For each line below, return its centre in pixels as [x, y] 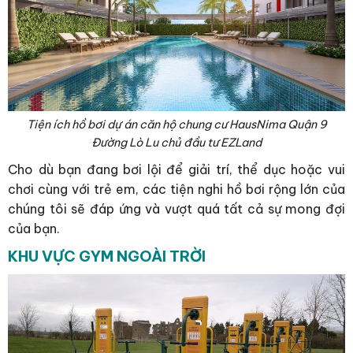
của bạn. [34, 229]
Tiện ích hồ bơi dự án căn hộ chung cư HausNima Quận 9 [176, 124]
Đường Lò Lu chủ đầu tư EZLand [176, 142]
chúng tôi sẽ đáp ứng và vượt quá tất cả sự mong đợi [176, 209]
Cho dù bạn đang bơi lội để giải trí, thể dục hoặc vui [176, 170]
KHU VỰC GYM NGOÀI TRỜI [107, 256]
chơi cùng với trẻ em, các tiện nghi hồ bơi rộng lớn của [176, 190]
